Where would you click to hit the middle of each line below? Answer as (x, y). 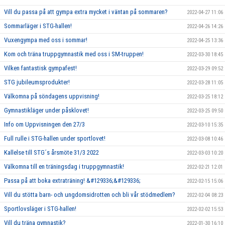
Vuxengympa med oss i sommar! (46, 40)
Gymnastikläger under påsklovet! (46, 110)
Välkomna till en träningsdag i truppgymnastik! (64, 167)
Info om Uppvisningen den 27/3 (44, 125)
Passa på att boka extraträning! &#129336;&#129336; (72, 181)
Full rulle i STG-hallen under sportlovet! (55, 139)
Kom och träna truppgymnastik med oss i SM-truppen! (75, 54)
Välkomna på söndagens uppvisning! (52, 96)
